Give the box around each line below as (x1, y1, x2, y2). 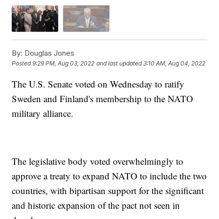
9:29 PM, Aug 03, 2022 (32, 59, 95, 67)
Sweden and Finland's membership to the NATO (12, 92, 194, 105)
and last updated (96, 59, 142, 67)
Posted (12, 59, 33, 67)
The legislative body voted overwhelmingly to (12, 154, 184, 167)
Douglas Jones (22, 48, 75, 58)
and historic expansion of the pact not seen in (12, 198, 180, 211)
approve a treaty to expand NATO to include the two (12, 169, 207, 182)
